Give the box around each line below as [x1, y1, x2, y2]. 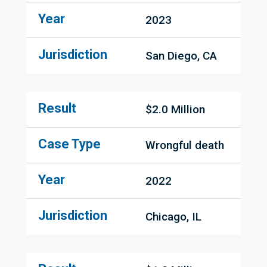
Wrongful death [145, 138, 224, 153]
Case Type [38, 136, 101, 152]
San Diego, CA [145, 49, 217, 63]
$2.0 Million [145, 103, 205, 117]
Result [38, 101, 76, 116]
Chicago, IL [145, 210, 201, 224]
